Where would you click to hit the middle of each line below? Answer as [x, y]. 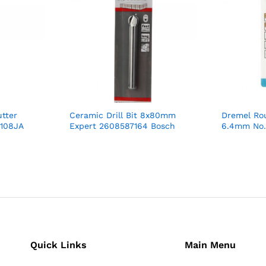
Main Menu [210, 245]
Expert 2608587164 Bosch [122, 126]
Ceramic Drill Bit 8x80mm [122, 115]
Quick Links [59, 245]
